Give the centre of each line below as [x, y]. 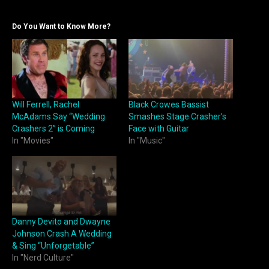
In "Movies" [33, 141]
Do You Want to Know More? [61, 26]
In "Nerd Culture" [43, 258]
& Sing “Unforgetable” [53, 246]
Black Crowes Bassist [169, 105]
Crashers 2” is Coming [53, 129]
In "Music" [147, 141]
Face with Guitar [159, 129]
